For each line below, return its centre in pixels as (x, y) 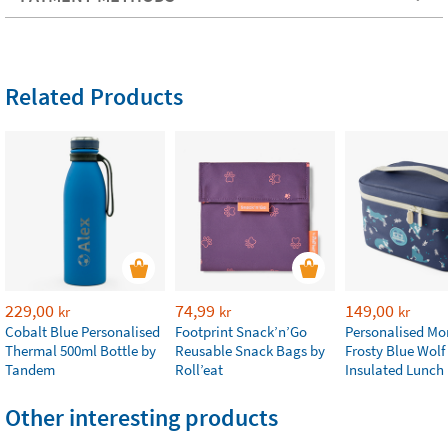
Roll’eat (199, 369)
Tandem (30, 369)
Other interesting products (141, 417)
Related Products (94, 96)
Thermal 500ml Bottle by (80, 350)
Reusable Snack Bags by (250, 350)
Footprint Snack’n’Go (241, 331)
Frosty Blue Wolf (395, 350)
